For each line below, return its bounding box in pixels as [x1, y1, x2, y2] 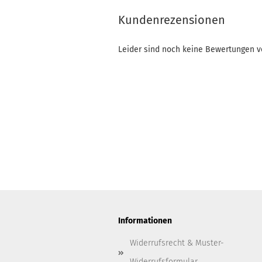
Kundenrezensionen [118, 13, 225, 27]
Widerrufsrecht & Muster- [130, 238, 224, 248]
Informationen [118, 216, 172, 226]
